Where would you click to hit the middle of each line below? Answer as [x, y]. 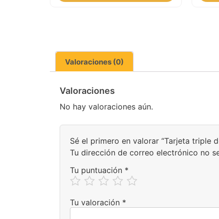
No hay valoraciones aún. [106, 106]
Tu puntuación [97, 170]
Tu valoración [96, 202]
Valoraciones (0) [94, 62]
